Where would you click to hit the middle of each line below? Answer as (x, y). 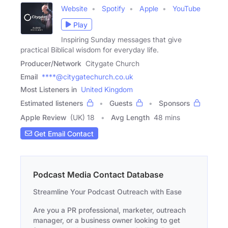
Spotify (113, 9)
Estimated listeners (52, 103)
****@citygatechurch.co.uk (88, 77)
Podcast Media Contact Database (98, 175)
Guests (121, 103)
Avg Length (130, 118)
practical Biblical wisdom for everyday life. (90, 50)
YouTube (187, 9)
